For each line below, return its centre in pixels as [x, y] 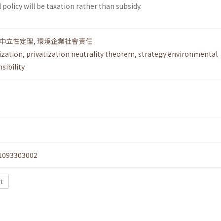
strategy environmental [178, 54]
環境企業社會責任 [65, 41]
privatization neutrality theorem [80, 54]
